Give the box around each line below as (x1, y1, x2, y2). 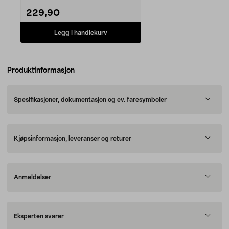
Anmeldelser (14, 174, 51, 180)
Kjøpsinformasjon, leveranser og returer (14, 135, 131, 142)
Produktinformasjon (7, 67, 75, 74)
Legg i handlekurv (54, 29, 107, 36)
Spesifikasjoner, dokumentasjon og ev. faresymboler (14, 97, 167, 103)
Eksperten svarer (14, 213, 64, 219)
